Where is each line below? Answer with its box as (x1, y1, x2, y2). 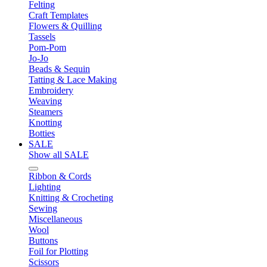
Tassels (29, 32, 55, 42)
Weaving (29, 96, 62, 106)
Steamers (29, 107, 63, 117)
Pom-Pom (29, 42, 66, 52)
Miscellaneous (29, 214, 82, 224)
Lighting (29, 182, 61, 192)
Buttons (29, 235, 58, 246)
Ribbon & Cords (29, 171, 91, 181)
